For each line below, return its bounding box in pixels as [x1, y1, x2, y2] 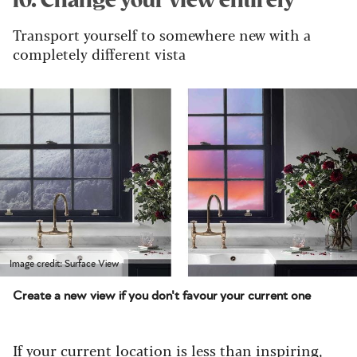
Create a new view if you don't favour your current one [13, 289, 311, 303]
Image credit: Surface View [10, 259, 119, 269]
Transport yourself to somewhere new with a [13, 23, 311, 45]
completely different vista [13, 42, 186, 64]
